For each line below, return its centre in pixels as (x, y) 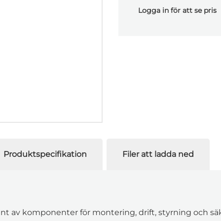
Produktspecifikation (45, 154)
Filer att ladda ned (158, 154)
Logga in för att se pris (177, 10)
